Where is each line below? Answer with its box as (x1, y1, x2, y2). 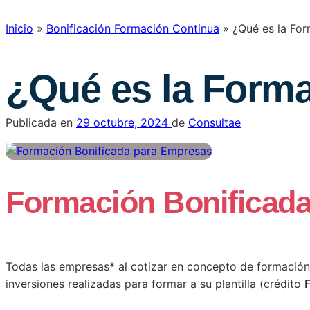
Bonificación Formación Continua (46, 21, 219, 35)
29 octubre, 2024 (76, 116, 168, 130)
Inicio (6, 21, 33, 35)
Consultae (188, 116, 241, 130)
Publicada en (6, 116, 76, 130)
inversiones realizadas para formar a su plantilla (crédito (6, 276, 304, 291)
